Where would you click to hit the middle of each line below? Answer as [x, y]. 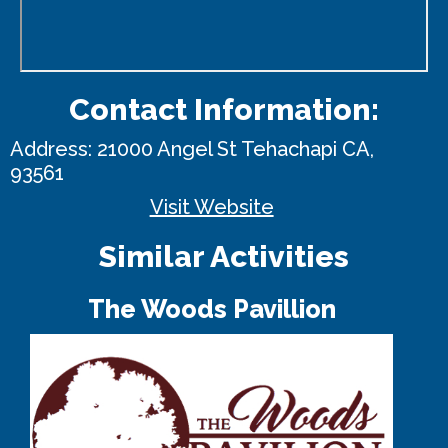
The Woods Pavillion [211, 309]
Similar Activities [224, 257]
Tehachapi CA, [307, 149]
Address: [53, 149]
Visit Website [211, 207]
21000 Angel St [167, 149]
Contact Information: [224, 110]
